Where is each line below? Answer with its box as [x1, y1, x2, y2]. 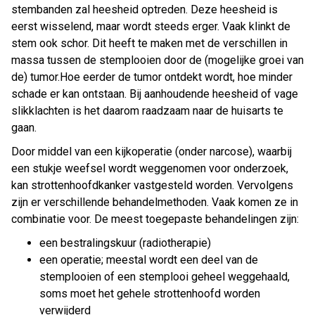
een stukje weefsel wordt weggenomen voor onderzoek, [11, 162, 288, 176]
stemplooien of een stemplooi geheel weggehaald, [39, 270, 290, 284]
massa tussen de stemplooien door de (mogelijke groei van [11, 53, 304, 67]
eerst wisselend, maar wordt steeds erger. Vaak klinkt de [11, 20, 290, 34]
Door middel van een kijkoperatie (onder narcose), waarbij [11, 145, 292, 159]
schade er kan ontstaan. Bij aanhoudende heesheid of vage [11, 87, 298, 101]
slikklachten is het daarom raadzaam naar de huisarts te [11, 104, 283, 118]
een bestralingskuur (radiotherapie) [39, 236, 211, 250]
